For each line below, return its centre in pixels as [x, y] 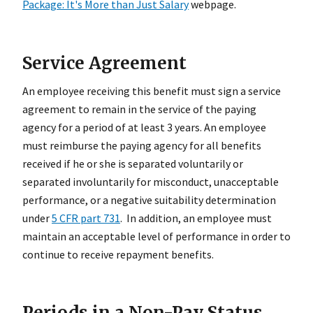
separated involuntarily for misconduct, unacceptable [151, 181]
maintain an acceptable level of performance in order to [156, 236]
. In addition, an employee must [196, 218]
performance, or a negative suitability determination [149, 199]
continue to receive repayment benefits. [118, 254]
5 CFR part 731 [86, 218]
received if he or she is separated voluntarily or [133, 163]
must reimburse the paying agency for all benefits [142, 145]
